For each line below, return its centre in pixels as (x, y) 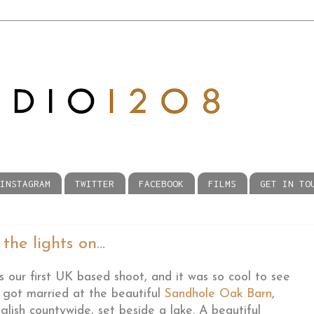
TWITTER (95, 183)
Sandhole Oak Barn (218, 294)
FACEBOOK (161, 183)
